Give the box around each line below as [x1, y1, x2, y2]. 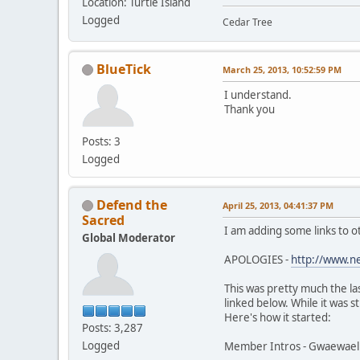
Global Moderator [82, 230, 175, 245]
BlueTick [96, 59, 151, 78]
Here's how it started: [224, 309, 331, 325]
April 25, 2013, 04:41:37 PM [223, 198, 333, 211]
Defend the [96, 195, 167, 214]
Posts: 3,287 [82, 320, 143, 335]
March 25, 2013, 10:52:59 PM [223, 63, 342, 76]
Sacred [82, 211, 125, 229]
